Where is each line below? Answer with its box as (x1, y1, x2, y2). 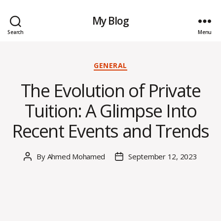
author (27, 162, 49, 173)
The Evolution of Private (20, 78, 201, 103)
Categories (110, 58, 155, 70)
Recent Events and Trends (12, 118, 209, 143)
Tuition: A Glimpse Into (24, 98, 197, 123)
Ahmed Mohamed (47, 151, 106, 161)
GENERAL (94, 61, 127, 70)
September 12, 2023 (128, 151, 197, 161)
